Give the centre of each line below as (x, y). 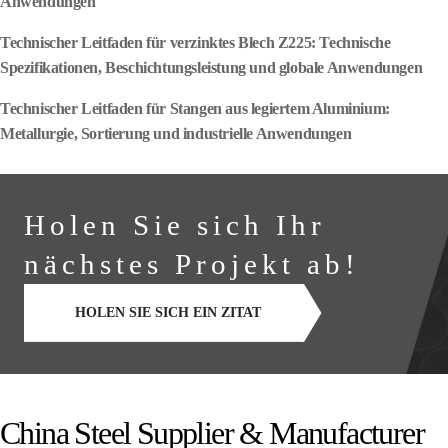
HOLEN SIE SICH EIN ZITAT (168, 312)
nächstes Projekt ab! (192, 263)
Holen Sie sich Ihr (175, 224)
